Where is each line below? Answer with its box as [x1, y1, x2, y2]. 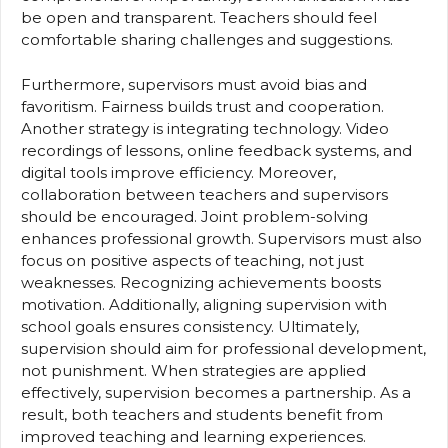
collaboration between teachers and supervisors [21, 184, 388, 204]
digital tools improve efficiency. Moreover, [21, 162, 336, 182]
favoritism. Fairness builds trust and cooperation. [21, 96, 384, 116]
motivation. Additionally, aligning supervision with [21, 294, 387, 314]
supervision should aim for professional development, [21, 338, 426, 358]
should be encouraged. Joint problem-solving [21, 206, 368, 226]
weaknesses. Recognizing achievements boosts [21, 272, 381, 292]
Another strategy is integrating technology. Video [21, 118, 389, 138]
